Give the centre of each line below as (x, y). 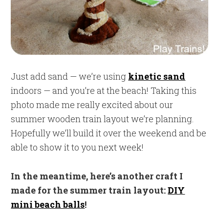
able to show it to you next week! (77, 147)
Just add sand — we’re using (70, 76)
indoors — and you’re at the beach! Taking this (104, 90)
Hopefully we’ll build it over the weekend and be (109, 133)
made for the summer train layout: (89, 190)
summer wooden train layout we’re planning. (103, 119)
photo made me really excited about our (92, 104)
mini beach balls (48, 204)
